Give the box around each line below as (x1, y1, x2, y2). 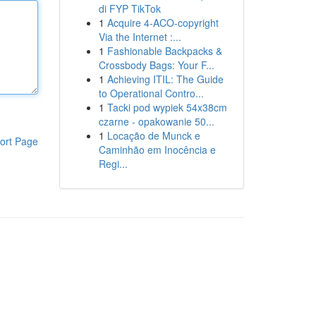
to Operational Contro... (98, 86, 204, 100)
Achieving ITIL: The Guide (107, 72, 224, 86)
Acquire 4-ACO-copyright (107, 16, 219, 30)
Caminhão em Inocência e (98, 142, 216, 157)
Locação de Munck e (107, 128, 200, 142)
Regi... (98, 157, 128, 171)
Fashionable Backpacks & (107, 44, 222, 58)
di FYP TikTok (98, 1, 161, 16)
